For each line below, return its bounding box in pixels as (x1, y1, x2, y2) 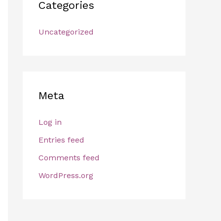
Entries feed (38, 135, 84, 145)
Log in (38, 117, 62, 127)
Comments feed (38, 153, 100, 162)
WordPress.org (38, 171, 93, 180)
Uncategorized (38, 27, 94, 37)
